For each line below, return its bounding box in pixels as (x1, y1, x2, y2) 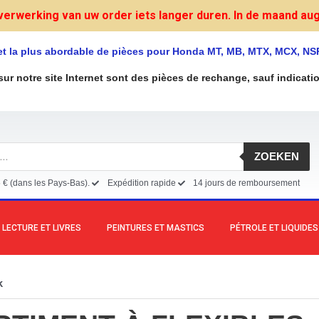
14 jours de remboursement (193, 177, 300, 188)
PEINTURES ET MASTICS (107, 222, 204, 233)
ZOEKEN (254, 150, 300, 163)
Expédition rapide (107, 177, 176, 188)
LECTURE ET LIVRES (2, 222, 81, 233)
